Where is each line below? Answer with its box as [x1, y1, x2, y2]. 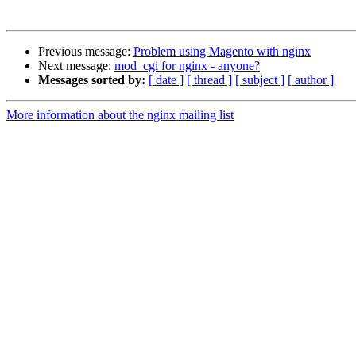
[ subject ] [235, 73, 284, 87]
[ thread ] [187, 73, 232, 87]
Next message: [38, 59, 114, 73]
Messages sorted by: [38, 73, 145, 87]
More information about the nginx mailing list [6, 108, 234, 122]
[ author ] [288, 73, 334, 87]
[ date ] [149, 73, 184, 87]
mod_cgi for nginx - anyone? [114, 59, 260, 73]
